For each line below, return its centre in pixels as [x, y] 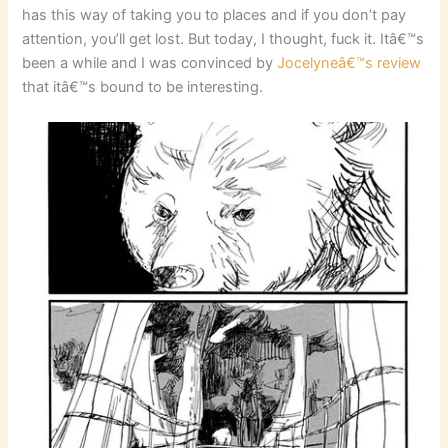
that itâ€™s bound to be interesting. [143, 86]
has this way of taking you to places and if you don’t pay [214, 14]
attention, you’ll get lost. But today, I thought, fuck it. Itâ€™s [223, 38]
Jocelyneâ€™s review [349, 62]
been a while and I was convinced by [150, 62]
